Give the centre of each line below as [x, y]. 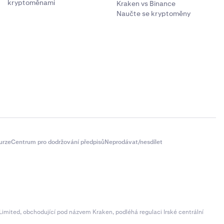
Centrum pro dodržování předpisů [58, 142]
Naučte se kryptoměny [154, 13]
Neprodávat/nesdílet [133, 142]
